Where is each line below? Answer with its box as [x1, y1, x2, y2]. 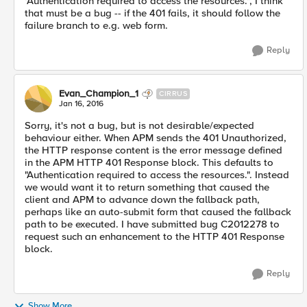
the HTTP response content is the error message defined [25, 144, 282, 157]
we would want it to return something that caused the [25, 181, 269, 194]
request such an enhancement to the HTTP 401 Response [25, 230, 284, 243]
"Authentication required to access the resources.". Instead [25, 169, 289, 182]
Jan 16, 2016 [59, 99, 103, 110]
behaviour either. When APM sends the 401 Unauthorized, [25, 132, 286, 145]
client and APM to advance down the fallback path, [25, 193, 260, 206]
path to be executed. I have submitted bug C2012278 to [25, 218, 280, 231]
